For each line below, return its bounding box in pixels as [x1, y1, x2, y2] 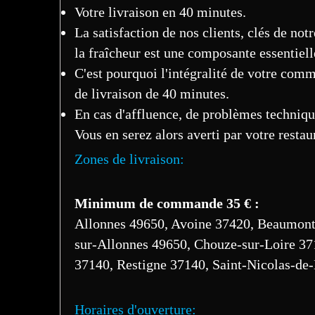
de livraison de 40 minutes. [75, 85, 229, 101]
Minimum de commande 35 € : [75, 195, 259, 211]
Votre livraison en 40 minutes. [75, 4, 246, 20]
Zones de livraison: [75, 150, 184, 167]
